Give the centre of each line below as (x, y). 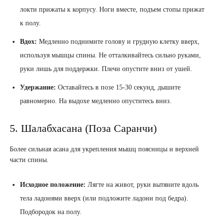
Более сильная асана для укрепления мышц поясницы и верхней (104, 149)
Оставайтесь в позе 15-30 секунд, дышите (118, 88)
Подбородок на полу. (51, 212)
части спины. (29, 160)
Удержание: (38, 88)
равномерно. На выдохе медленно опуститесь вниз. (96, 101)
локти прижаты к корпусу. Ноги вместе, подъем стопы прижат (112, 10)
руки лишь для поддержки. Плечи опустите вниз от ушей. (106, 69)
